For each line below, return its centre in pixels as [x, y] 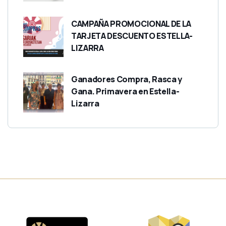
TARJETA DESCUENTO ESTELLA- [132, 36]
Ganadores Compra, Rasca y [127, 79]
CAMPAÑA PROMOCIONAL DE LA [131, 24]
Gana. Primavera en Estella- [125, 92]
